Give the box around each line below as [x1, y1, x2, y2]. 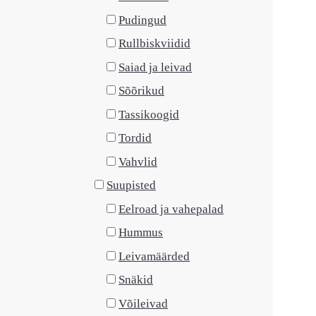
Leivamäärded [119, 249, 190, 263]
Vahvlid [119, 154, 157, 169]
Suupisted [107, 178, 156, 192]
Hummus [119, 226, 163, 239]
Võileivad [119, 296, 168, 310]
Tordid [119, 131, 152, 145]
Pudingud [119, 13, 166, 27]
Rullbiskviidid [119, 37, 190, 50]
